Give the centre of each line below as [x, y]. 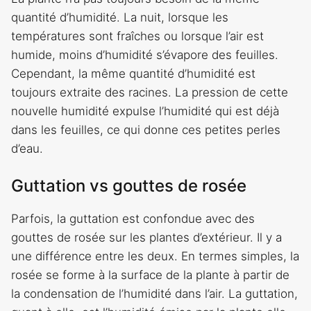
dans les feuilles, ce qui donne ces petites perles [146, 130]
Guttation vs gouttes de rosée [129, 185]
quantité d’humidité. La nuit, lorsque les [120, 18]
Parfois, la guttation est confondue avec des [133, 218]
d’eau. [27, 149]
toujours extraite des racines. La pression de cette [150, 93]
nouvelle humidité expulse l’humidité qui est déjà [145, 111]
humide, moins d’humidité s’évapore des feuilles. [145, 55]
